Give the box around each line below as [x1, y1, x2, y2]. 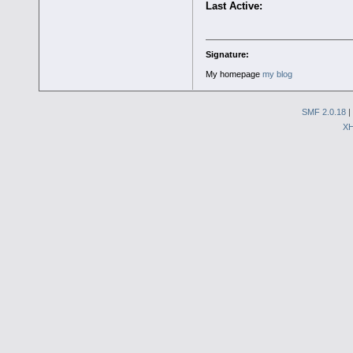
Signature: [205, 49, 249, 59]
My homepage [205, 69, 262, 79]
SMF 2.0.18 [302, 106, 346, 117]
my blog [262, 69, 292, 79]
